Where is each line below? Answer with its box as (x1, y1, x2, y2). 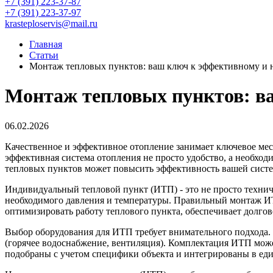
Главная (29, 39, 62, 49)
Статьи (29, 50, 58, 60)
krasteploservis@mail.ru (5, 18, 97, 29)
